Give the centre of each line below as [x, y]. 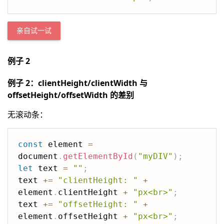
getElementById [98, 156]
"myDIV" [155, 156]
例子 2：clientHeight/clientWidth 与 [77, 83]
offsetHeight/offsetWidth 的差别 [71, 95]
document [38, 156]
